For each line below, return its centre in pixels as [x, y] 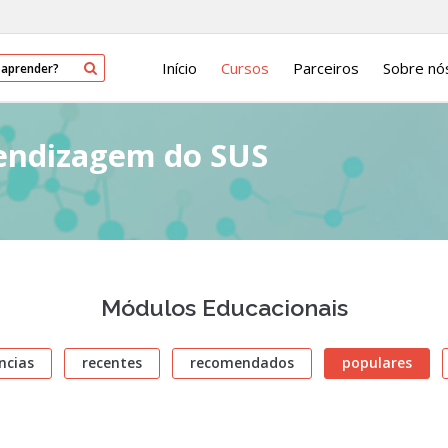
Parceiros [326, 67]
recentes [111, 362]
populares [376, 362]
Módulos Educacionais [224, 307]
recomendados [241, 362]
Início [179, 67]
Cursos [245, 67]
